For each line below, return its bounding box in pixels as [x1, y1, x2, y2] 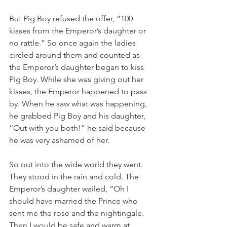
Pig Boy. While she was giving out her [9, 74, 145, 84]
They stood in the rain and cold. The [9, 172, 141, 181]
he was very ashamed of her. [9, 135, 109, 145]
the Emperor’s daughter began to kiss [9, 62, 146, 72]
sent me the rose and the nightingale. [9, 208, 146, 218]
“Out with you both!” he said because [9, 123, 147, 133]
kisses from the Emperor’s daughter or [9, 26, 148, 35]
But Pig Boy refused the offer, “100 [9, 14, 135, 23]
